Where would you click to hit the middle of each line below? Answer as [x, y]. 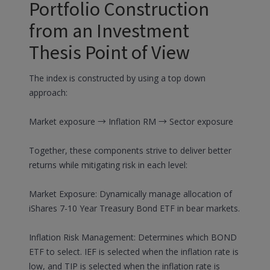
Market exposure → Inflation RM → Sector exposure [131, 121]
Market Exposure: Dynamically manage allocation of [130, 194]
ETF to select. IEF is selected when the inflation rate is [134, 252]
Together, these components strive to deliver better [130, 150]
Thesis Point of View [109, 53]
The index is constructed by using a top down [117, 78]
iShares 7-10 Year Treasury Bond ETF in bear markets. [134, 208]
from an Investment [109, 31]
